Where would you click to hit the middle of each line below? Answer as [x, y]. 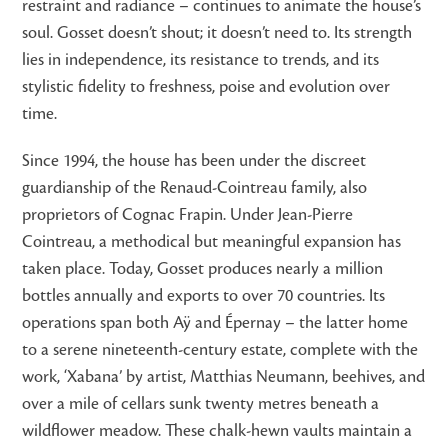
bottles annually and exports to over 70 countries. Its [204, 295]
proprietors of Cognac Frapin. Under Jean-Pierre [188, 214]
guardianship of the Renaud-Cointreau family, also [195, 187]
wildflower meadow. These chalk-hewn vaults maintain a [217, 430]
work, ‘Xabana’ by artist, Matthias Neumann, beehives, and [224, 376]
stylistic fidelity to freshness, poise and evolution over [206, 86]
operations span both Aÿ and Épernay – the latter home [215, 322]
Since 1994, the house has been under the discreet [194, 160]
